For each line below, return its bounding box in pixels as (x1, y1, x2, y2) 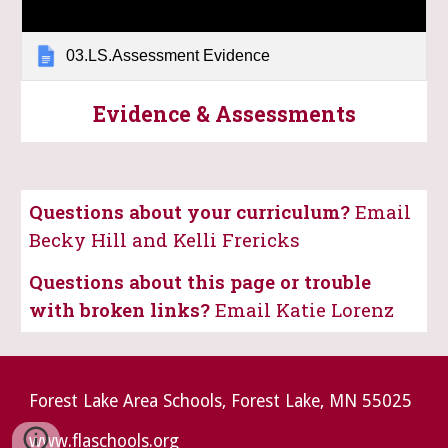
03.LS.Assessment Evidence (66, 46, 271, 64)
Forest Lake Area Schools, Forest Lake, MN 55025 (29, 391, 413, 411)
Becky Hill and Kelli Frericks (29, 227, 301, 252)
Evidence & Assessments (92, 99, 356, 128)
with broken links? (29, 297, 216, 322)
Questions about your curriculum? (29, 199, 356, 224)
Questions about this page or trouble (29, 269, 372, 294)
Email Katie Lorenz (215, 297, 395, 322)
